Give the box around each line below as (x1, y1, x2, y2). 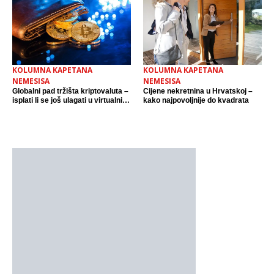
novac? (12, 105, 38, 114)
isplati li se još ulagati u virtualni (12, 96, 122, 105)
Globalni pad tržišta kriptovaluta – (12, 87, 128, 96)
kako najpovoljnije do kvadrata (143, 96, 249, 105)
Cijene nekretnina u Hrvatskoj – (143, 87, 253, 96)
